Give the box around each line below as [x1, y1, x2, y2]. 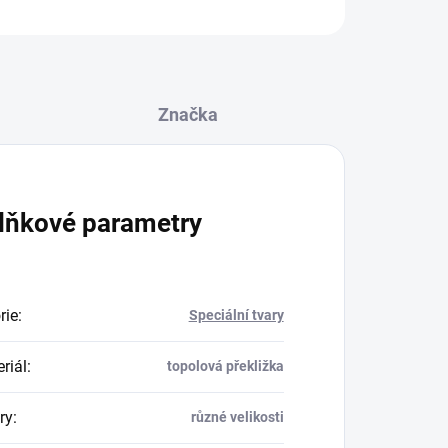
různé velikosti [190, 409, 284, 425]
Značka [157, 104, 218, 125]
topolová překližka [166, 358, 284, 374]
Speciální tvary [188, 307, 284, 323]
